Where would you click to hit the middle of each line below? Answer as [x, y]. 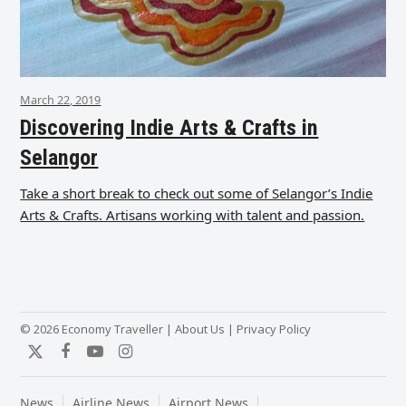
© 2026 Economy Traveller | [98, 329]
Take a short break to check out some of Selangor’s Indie [197, 193]
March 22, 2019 [61, 99]
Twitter [62, 359]
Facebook [101, 359]
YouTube [127, 359]
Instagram [165, 359]
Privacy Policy [274, 329]
